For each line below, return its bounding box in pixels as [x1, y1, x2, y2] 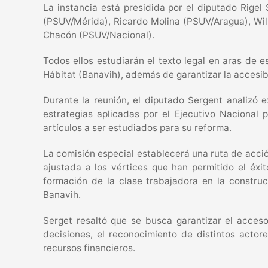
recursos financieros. [43, 242, 135, 254]
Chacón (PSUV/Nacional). [43, 29, 154, 41]
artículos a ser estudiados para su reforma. [43, 122, 232, 133]
